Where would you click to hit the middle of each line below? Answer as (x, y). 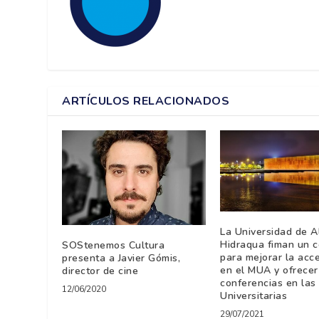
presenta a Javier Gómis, (121, 258)
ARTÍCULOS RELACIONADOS (146, 101)
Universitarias (254, 296)
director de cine (100, 271)
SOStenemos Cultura (114, 246)
